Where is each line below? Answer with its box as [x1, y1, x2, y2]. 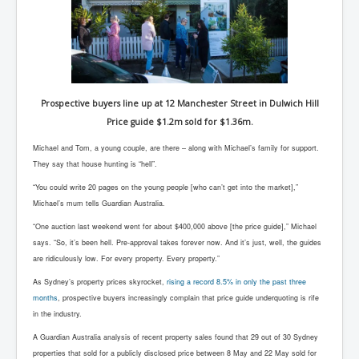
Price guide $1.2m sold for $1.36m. [106, 115, 253, 127]
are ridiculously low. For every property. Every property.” [33, 252, 220, 264]
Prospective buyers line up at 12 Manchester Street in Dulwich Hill [40, 97, 319, 109]
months [33, 292, 58, 303]
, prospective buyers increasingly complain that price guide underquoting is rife [58, 292, 319, 303]
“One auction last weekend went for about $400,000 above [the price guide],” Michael [33, 220, 317, 232]
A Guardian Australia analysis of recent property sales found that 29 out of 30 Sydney [33, 331, 318, 342]
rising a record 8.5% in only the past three [167, 276, 306, 287]
